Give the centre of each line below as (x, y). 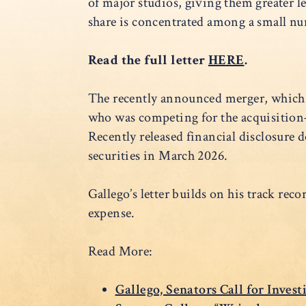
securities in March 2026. (158, 156)
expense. (111, 213)
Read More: (120, 252)
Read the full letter (148, 60)
